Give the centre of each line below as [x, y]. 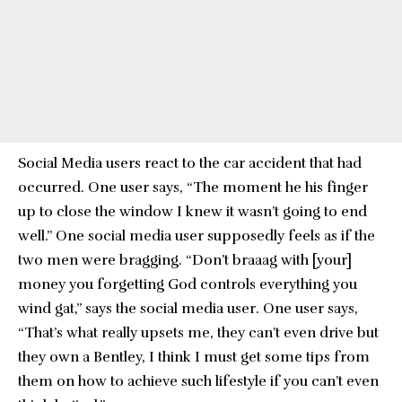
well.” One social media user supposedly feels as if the [197, 236]
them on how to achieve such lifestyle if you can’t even [198, 381]
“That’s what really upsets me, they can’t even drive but [198, 333]
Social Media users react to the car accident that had [190, 163]
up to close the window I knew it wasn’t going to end [192, 212]
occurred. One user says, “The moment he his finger [193, 188]
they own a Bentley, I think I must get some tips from [194, 357]
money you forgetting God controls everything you [188, 284]
